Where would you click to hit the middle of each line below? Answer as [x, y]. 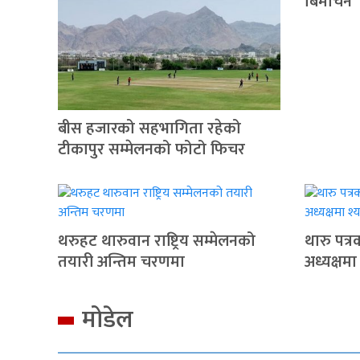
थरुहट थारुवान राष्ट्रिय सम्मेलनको [157, 241]
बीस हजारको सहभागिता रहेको [149, 129]
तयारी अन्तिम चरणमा [121, 262]
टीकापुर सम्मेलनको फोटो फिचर [151, 149]
